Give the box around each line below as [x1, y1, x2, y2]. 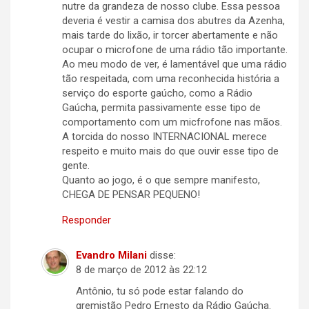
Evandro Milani [76, 249, 147, 262]
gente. [62, 159, 90, 172]
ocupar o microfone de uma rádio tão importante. [62, 43, 288, 57]
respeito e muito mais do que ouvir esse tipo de [62, 145, 279, 158]
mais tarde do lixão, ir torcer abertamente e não [62, 29, 278, 42]
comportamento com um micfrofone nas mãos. [62, 116, 282, 129]
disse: [150, 249, 176, 262]
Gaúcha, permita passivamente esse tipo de [62, 101, 261, 114]
